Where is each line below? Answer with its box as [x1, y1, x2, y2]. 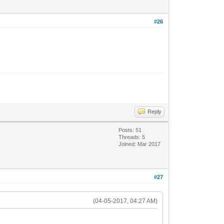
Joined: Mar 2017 [118, 140, 161, 147]
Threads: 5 [118, 133, 145, 140]
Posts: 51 [118, 126, 142, 133]
